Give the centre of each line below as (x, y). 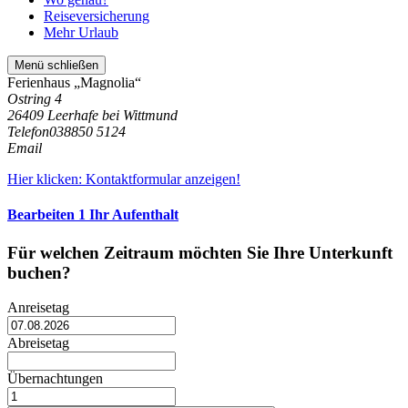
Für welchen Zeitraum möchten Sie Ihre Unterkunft (200, 252)
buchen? (39, 272)
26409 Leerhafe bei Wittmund (92, 115)
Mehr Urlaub (81, 32)
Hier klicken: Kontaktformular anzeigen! (124, 179)
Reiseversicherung (97, 16)
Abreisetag (38, 343)
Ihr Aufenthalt (134, 215)
